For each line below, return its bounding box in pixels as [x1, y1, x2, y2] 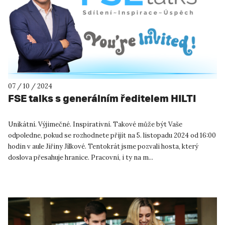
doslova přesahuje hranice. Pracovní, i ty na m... [8, 153, 153, 162]
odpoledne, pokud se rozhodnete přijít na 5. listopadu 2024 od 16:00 [8, 131, 216, 140]
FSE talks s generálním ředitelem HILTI [8, 92, 196, 105]
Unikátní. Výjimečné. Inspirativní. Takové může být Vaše [8, 120, 182, 129]
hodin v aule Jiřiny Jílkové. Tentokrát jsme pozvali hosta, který [8, 142, 198, 151]
